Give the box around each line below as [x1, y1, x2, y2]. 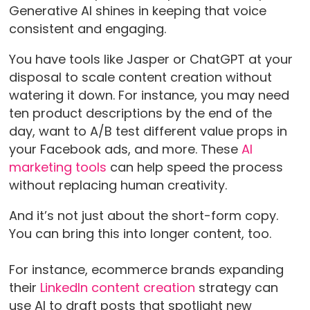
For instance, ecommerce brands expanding [8, 261, 284, 279]
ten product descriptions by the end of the [8, 104, 272, 122]
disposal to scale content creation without [8, 69, 272, 86]
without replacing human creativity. [8, 176, 227, 194]
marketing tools [8, 158, 107, 176]
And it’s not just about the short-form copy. [8, 207, 278, 225]
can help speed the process [106, 158, 283, 176]
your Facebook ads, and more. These [8, 140, 241, 158]
